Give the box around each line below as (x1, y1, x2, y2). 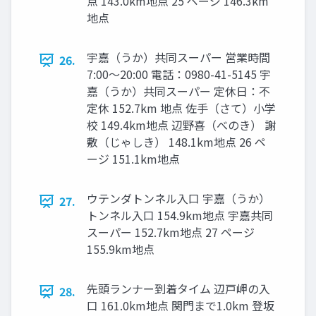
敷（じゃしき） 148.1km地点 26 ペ (87, 133, 266, 151)
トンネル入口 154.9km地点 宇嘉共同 (87, 207, 273, 224)
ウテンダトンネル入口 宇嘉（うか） (87, 190, 270, 207)
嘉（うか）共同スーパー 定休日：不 (87, 83, 270, 100)
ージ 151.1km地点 (87, 150, 180, 168)
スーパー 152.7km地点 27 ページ (87, 224, 255, 241)
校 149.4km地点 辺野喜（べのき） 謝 (87, 116, 276, 134)
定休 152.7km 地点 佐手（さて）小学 (87, 99, 276, 117)
